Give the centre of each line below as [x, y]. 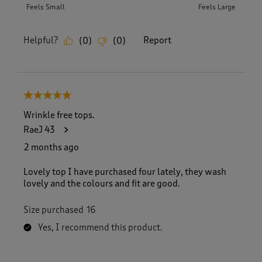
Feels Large [217, 7]
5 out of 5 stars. [54, 96]
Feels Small [46, 7]
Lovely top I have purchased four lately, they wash [125, 172]
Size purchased [54, 210]
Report [157, 41]
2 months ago [51, 147]
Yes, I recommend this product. [100, 227]
